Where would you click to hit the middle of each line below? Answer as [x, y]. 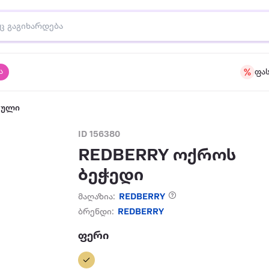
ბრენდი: [96, 212]
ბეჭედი [111, 176]
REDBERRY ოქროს [157, 156]
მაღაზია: [97, 197]
